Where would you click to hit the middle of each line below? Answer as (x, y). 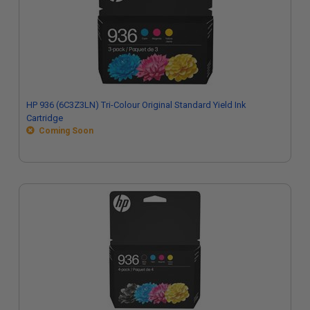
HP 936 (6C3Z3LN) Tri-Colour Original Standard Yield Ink (136, 105)
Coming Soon (64, 131)
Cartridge (45, 118)
